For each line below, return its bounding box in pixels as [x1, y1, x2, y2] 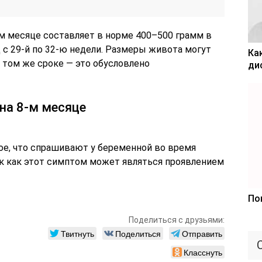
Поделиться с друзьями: [129, 215, 225, 225]
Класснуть [184, 246, 222, 258]
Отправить [182, 227, 222, 239]
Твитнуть [61, 227, 94, 239]
